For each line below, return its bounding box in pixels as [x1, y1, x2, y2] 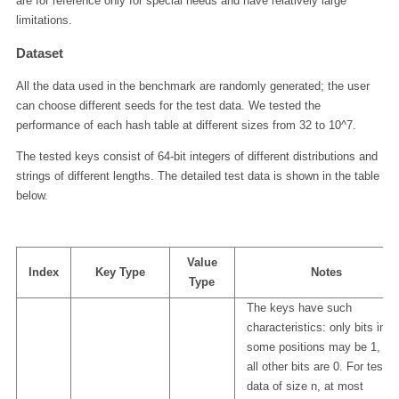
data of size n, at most [246, 379, 363, 393]
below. [15, 189, 48, 203]
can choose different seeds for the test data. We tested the [15, 99, 321, 113]
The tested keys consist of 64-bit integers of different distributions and [15, 150, 378, 164]
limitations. [15, 12, 72, 27]
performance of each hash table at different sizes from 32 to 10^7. [15, 118, 356, 133]
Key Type [94, 265, 145, 279]
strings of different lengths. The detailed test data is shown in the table [15, 169, 379, 183]
